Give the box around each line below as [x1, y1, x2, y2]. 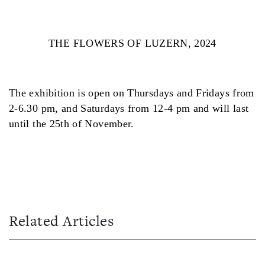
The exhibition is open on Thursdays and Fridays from [9, 86, 254, 99]
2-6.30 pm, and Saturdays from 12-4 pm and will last [9, 102, 249, 114]
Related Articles [9, 210, 114, 231]
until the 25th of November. [9, 117, 138, 130]
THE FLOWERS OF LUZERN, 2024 [49, 37, 216, 49]
